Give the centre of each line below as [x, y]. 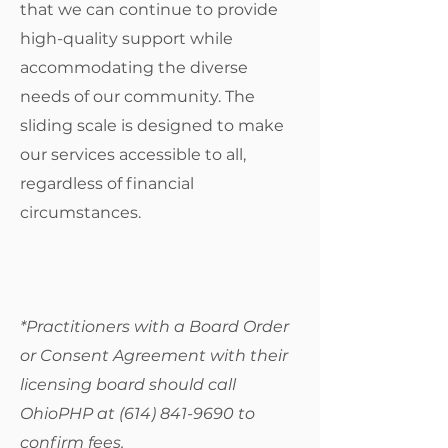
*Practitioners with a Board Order [154, 326]
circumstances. [80, 212]
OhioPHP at [69, 413]
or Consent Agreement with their [154, 355]
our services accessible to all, [133, 154]
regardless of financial [107, 183]
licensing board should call [128, 384]
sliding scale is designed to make [152, 125]
